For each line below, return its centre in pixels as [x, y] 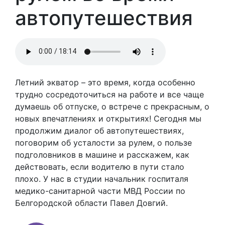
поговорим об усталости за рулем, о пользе [103, 142]
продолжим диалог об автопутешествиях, [99, 130]
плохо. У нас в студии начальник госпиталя [102, 179]
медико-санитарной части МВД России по [100, 191]
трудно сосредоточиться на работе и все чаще [109, 94]
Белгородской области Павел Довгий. [91, 203]
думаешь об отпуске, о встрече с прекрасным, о [112, 106]
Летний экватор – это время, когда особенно [105, 82]
